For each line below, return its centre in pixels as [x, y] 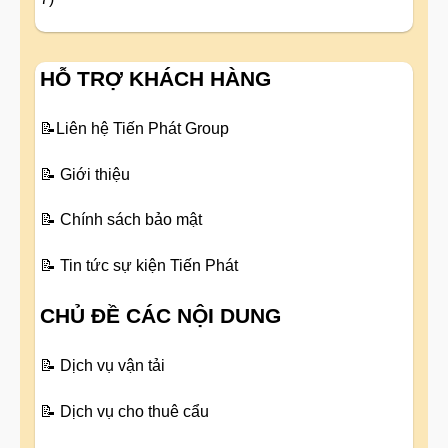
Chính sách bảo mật [131, 220]
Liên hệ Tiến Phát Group [142, 128]
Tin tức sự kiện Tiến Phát [149, 266]
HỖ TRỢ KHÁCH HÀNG [155, 78]
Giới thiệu [95, 174]
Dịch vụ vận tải [112, 365]
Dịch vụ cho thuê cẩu [134, 411]
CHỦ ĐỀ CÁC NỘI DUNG [160, 315]
